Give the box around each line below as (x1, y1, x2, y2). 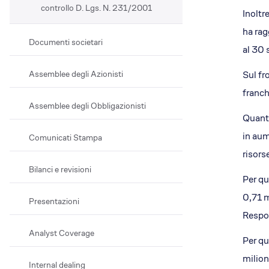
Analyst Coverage (29, 228, 94, 238)
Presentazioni (29, 196, 79, 207)
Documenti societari (29, 37, 103, 47)
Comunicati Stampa (29, 132, 102, 143)
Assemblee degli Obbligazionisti (29, 100, 146, 111)
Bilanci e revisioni (29, 164, 91, 175)
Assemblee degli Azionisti (29, 68, 123, 79)
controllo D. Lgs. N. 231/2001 (41, 2, 152, 13)
